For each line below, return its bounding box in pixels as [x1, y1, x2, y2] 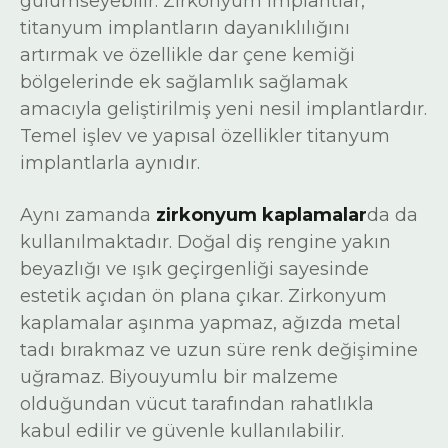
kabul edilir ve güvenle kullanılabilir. [20, 420, 344, 442]
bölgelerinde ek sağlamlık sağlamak [20, 71, 348, 93]
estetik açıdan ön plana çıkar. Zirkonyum [20, 285, 387, 307]
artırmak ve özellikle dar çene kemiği [20, 44, 355, 66]
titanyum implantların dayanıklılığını [20, 17, 350, 39]
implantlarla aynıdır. [20, 152, 200, 174]
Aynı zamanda [20, 204, 156, 226]
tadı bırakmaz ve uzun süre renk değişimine [20, 339, 418, 361]
